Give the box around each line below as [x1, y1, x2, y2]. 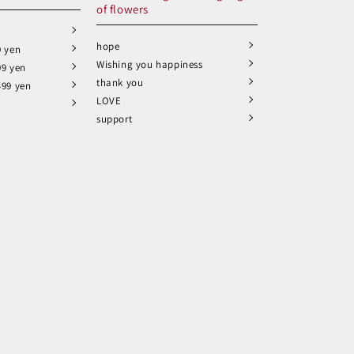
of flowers [96, 2, 149, 17]
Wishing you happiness [96, 58, 203, 71]
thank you [96, 76, 144, 89]
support [96, 112, 133, 126]
